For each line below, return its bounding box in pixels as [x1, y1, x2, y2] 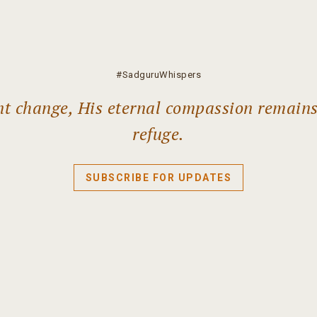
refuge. [132, 122, 185, 145]
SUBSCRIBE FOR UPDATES [85, 172, 232, 183]
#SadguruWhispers [116, 69, 201, 80]
